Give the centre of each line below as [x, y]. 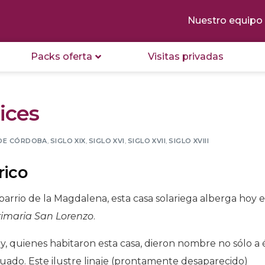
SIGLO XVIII [189, 140]
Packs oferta [61, 56]
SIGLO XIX [68, 140]
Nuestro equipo [225, 21]
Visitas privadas [186, 56]
